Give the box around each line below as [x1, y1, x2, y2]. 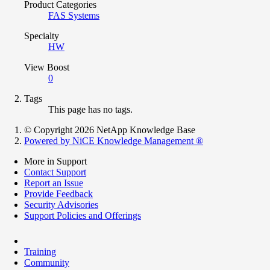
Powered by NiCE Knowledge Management [24, 135, 196, 146]
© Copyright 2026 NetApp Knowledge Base [24, 124, 195, 135]
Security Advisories [24, 199, 98, 210]
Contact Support [24, 166, 86, 177]
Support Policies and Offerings [24, 210, 141, 221]
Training [24, 246, 56, 257]
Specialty [24, 30, 59, 41]
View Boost [24, 61, 69, 72]
